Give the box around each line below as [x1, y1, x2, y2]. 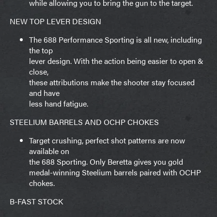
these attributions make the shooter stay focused [29, 76, 195, 88]
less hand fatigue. [29, 97, 88, 109]
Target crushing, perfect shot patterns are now [29, 134, 185, 146]
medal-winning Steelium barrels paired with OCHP [29, 166, 201, 178]
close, [29, 65, 48, 77]
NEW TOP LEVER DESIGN [10, 15, 101, 27]
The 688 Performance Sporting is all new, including [29, 33, 202, 45]
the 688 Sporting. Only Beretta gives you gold [29, 155, 183, 167]
